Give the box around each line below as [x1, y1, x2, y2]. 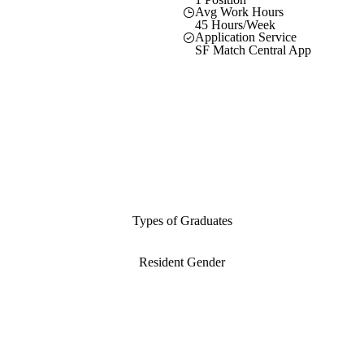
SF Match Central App [195, 42, 311, 57]
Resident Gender [139, 255, 225, 270]
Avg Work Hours [195, 4, 284, 19]
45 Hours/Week [195, 17, 275, 32]
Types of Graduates [132, 214, 232, 228]
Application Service [195, 29, 297, 44]
